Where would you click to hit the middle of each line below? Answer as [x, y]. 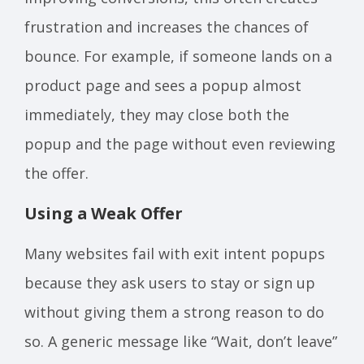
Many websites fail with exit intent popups [175, 253]
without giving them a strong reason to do [174, 312]
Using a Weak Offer [104, 213]
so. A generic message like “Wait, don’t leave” [181, 341]
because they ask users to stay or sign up [170, 282]
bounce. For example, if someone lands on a [178, 56]
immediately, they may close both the [157, 114]
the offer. [56, 173]
